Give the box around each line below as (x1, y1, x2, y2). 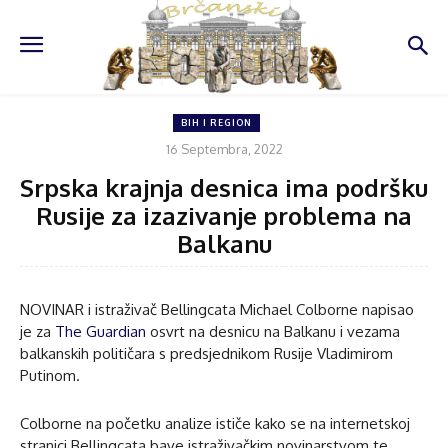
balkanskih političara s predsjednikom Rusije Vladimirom (20, 343, 393, 363)
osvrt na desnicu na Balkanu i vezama (146, 321, 400, 341)
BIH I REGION (181, 117, 252, 129)
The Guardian (55, 321, 146, 341)
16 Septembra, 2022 (165, 140, 283, 157)
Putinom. (20, 365, 80, 385)
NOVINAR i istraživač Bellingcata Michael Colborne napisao (20, 299, 414, 319)
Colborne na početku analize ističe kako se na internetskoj (20, 413, 410, 433)
